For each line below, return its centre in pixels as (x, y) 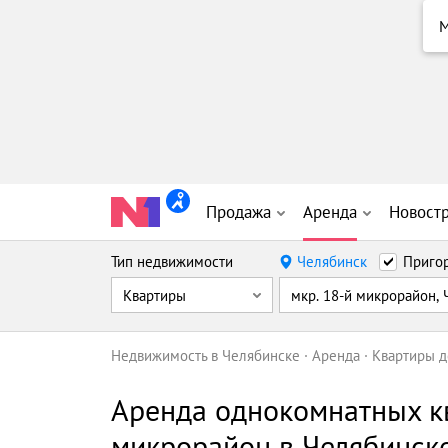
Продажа (238, 212)
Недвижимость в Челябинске (205, 355)
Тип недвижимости (172, 261)
